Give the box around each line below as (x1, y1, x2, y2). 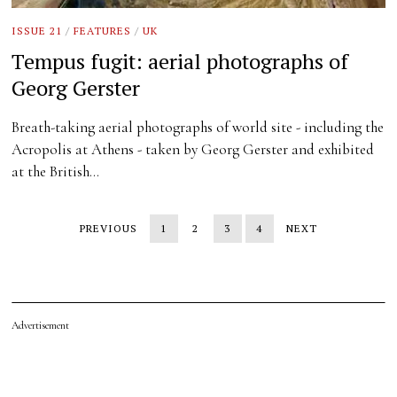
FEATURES (74, 24, 132, 38)
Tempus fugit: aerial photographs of (12, 47, 349, 75)
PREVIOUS (79, 222, 137, 235)
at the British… (12, 162, 100, 181)
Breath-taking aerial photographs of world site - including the (12, 118, 385, 136)
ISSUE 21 (12, 24, 63, 38)
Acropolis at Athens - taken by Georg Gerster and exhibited (12, 140, 375, 159)
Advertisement (12, 318, 70, 331)
